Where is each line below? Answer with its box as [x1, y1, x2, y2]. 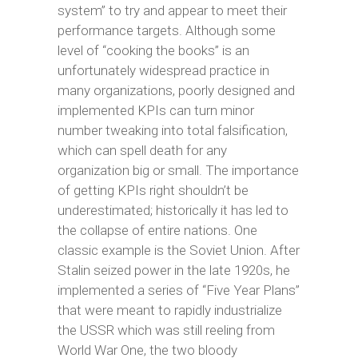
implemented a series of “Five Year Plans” [57, 282, 300, 298]
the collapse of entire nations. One [57, 222, 257, 238]
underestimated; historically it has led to [57, 202, 288, 218]
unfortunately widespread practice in [57, 62, 269, 78]
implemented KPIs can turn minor [57, 102, 254, 118]
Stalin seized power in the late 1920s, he [57, 262, 290, 278]
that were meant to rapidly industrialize [57, 302, 282, 318]
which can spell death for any [57, 142, 227, 158]
